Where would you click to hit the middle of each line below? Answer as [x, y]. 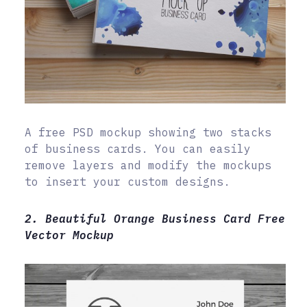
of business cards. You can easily [138, 149]
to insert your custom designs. [127, 182]
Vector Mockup [69, 235]
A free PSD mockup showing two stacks [148, 133]
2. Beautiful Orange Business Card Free [155, 219]
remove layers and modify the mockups [148, 165]
